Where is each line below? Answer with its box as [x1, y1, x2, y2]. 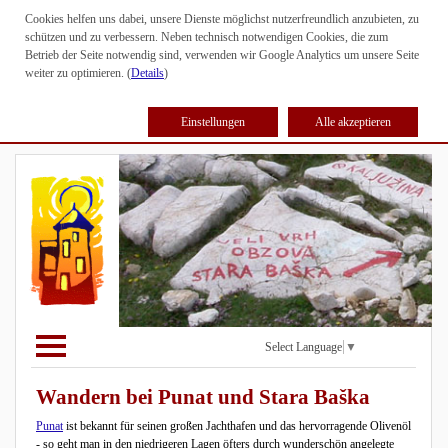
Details [131, 66, 164, 80]
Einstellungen [181, 115, 245, 129]
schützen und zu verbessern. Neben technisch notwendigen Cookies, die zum [25, 30, 388, 44]
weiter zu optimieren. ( [25, 66, 131, 80]
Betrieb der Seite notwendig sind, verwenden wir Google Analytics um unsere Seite [25, 48, 419, 62]
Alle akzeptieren [315, 115, 391, 129]
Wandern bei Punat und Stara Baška [36, 385, 370, 409]
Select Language [265, 340, 342, 355]
